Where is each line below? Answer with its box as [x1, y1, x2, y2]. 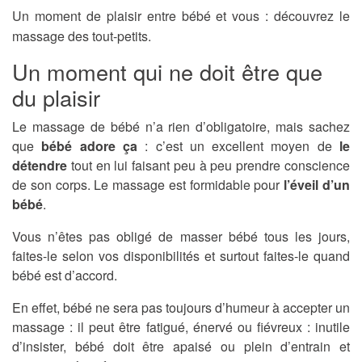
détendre [12, 156, 71, 175]
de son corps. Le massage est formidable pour [12, 175, 280, 195]
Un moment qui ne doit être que [12, 56, 322, 88]
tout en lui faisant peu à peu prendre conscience [70, 156, 351, 175]
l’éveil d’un [280, 175, 351, 195]
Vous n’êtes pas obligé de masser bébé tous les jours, [12, 227, 350, 246]
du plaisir [12, 82, 100, 114]
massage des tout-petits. [12, 27, 151, 46]
